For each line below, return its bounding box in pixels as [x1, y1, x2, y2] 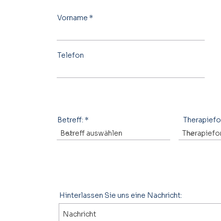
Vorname [57, 13, 88, 22]
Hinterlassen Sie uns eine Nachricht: [59, 190, 182, 200]
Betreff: [57, 115, 83, 124]
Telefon [57, 50, 84, 60]
